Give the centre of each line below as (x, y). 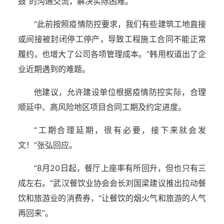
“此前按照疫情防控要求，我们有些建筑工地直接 (120, 24)
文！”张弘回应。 (47, 145)
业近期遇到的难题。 (54, 69)
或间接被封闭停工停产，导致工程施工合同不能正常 (112, 39)
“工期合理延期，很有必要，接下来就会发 (120, 130)
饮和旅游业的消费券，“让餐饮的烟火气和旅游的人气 (112, 198)
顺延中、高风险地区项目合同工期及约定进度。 (102, 107)
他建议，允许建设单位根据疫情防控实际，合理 (120, 92)
